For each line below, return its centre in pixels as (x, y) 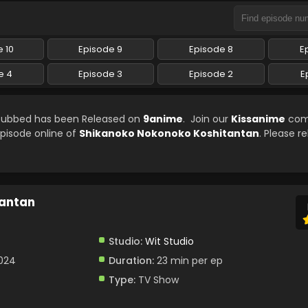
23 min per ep (188, 261)
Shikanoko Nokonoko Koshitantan (169, 133)
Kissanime (258, 119)
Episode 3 (101, 74)
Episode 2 (211, 74)
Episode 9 (101, 49)
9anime (163, 119)
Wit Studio (169, 241)
